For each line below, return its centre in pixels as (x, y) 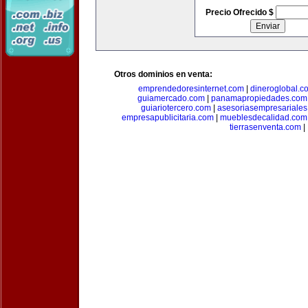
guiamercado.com (171, 98)
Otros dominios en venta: (163, 74)
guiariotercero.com (176, 108)
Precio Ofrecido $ (240, 12)
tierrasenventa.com (265, 127)
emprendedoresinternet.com (191, 89)
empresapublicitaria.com (167, 118)
